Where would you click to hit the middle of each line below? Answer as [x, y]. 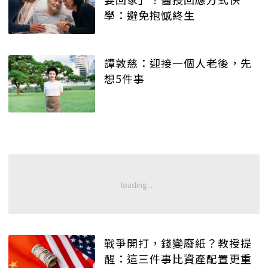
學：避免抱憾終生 [150, 15]
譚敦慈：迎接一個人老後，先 [178, 63]
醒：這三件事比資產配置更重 [178, 259]
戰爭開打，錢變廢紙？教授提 [178, 243]
